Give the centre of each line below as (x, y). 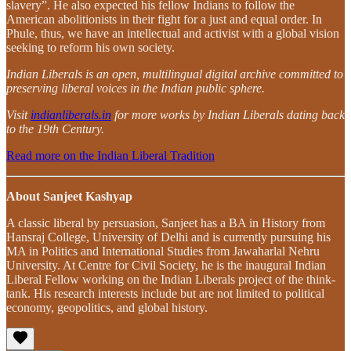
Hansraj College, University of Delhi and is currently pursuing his (168, 237)
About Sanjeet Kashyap (69, 196)
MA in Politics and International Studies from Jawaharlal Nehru (163, 251)
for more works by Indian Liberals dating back (228, 114)
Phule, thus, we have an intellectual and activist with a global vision (173, 33)
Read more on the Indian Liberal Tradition (110, 155)
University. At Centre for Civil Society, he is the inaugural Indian (166, 265)
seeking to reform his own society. (90, 47)
